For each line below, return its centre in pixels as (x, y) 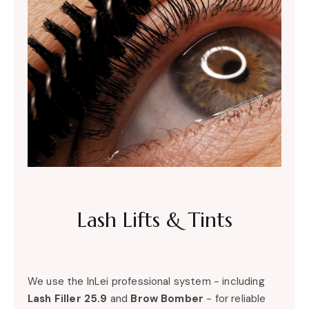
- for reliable (235, 298)
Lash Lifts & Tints (154, 219)
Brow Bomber (167, 298)
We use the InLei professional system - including (146, 281)
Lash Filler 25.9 (68, 298)
